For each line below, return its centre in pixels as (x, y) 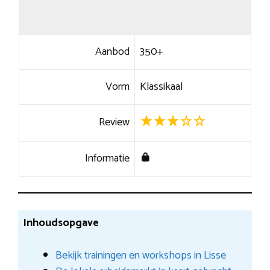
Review (115, 122)
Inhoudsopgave (61, 223)
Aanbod (113, 52)
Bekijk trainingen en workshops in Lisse (140, 255)
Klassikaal (161, 86)
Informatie (108, 158)
